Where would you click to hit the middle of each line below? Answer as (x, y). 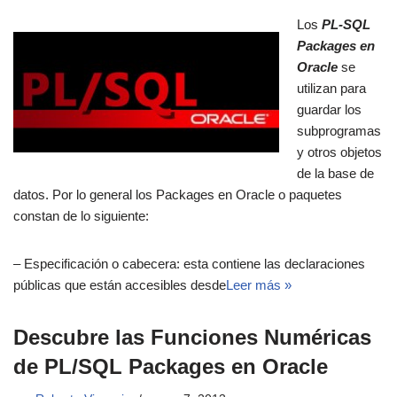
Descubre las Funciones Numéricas (192, 338)
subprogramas (339, 131)
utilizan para (331, 89)
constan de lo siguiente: (81, 216)
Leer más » (259, 285)
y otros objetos (339, 152)
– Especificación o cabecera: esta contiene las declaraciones (189, 264)
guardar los (329, 110)
